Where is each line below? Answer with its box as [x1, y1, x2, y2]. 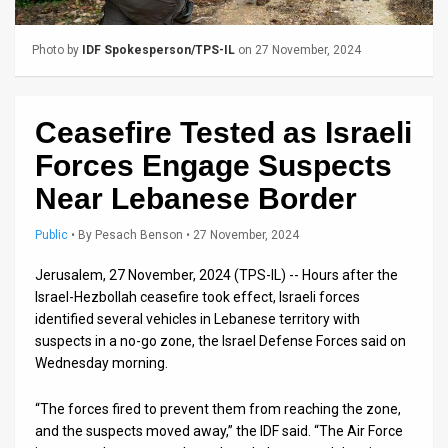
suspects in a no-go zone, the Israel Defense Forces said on [35, 332, 406, 349]
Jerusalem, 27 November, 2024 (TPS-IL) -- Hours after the [35, 266, 398, 283]
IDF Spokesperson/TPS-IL [82, 42, 235, 57]
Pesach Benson [95, 227, 183, 242]
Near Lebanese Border [35, 181, 357, 215]
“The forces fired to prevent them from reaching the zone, [35, 400, 401, 417]
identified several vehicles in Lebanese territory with [35, 310, 360, 327]
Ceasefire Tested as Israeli [35, 115, 412, 149]
